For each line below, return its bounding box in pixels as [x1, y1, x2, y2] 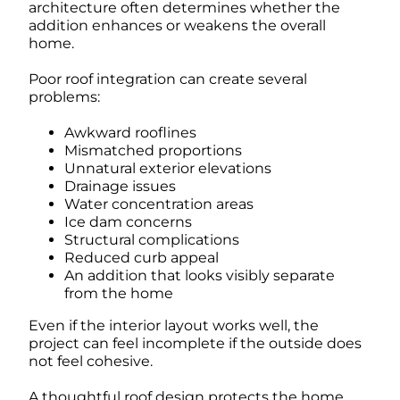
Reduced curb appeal [63, 249, 219, 267]
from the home [63, 285, 173, 303]
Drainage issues [63, 178, 176, 196]
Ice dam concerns [63, 213, 192, 231]
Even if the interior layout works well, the [28, 317, 319, 335]
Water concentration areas [63, 196, 254, 213]
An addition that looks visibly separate [63, 267, 335, 285]
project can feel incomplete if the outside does [28, 335, 362, 353]
